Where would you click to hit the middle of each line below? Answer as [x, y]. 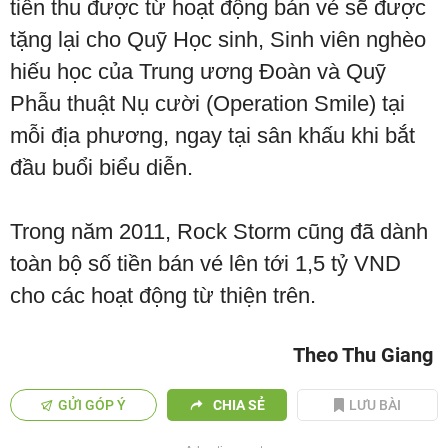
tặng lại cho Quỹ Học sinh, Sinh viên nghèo [218, 40]
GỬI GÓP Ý [92, 405]
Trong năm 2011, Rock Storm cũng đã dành [219, 232]
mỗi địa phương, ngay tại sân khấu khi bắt [212, 136]
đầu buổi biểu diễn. [101, 168]
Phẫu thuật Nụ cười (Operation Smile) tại [207, 104]
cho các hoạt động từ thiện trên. [163, 296]
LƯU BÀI [375, 405]
